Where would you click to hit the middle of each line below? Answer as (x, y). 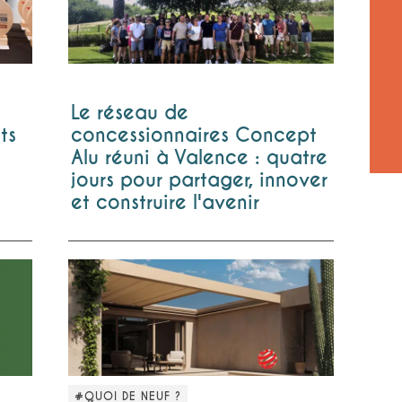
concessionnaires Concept (193, 135)
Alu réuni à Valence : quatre (199, 157)
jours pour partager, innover (199, 179)
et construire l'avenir (165, 202)
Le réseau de (129, 112)
